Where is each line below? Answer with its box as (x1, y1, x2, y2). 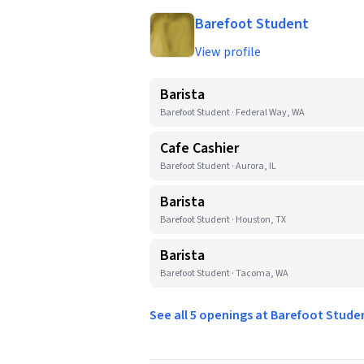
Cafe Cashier (160, 138, 239, 158)
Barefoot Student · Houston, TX (160, 213, 286, 227)
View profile (195, 43, 261, 61)
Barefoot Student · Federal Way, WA (160, 106, 305, 119)
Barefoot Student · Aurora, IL (160, 159, 276, 173)
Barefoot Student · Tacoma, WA (160, 266, 288, 280)
